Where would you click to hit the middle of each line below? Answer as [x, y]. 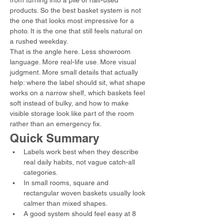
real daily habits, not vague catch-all [80, 162]
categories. [41, 172]
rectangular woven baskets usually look [85, 193]
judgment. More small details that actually [75, 72]
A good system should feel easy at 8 [81, 214]
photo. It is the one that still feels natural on [77, 31]
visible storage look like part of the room [73, 113]
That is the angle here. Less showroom [71, 52]
